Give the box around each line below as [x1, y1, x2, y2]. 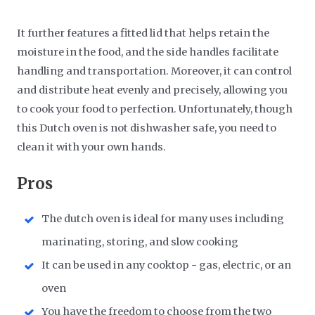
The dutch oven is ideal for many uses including [41, 212, 285, 226]
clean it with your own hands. [17, 140, 167, 153]
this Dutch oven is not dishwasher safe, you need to [17, 121, 277, 134]
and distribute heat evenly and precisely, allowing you [17, 83, 288, 96]
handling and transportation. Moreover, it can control [17, 64, 292, 77]
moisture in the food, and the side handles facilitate [17, 45, 279, 58]
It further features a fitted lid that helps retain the [17, 26, 270, 39]
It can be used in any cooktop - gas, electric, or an [41, 259, 292, 272]
